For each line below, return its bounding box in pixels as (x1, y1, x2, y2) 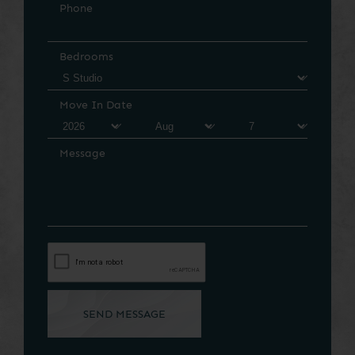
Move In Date (59, 98, 132, 113)
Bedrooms (59, 50, 113, 64)
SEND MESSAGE (83, 307, 166, 322)
